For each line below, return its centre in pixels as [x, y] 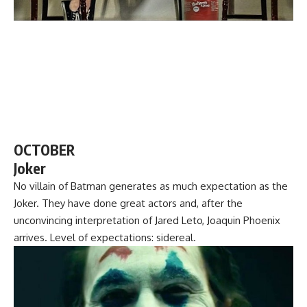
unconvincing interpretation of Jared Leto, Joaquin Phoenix [147, 220]
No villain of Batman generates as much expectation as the [151, 186]
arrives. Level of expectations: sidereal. [105, 237]
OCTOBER [44, 149]
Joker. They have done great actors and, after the [128, 203]
